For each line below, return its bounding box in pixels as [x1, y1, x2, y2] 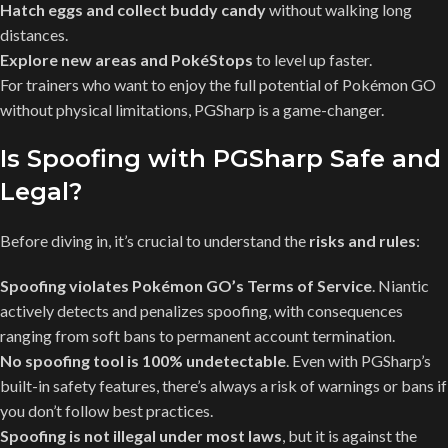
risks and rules [309, 230, 416, 250]
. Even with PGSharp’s [286, 350, 431, 370]
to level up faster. [253, 49, 372, 69]
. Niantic [372, 275, 429, 295]
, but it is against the [282, 425, 417, 445]
